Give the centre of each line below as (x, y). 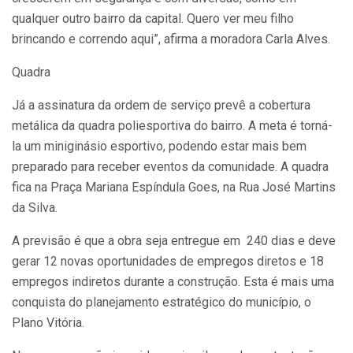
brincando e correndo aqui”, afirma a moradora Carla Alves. (171, 39)
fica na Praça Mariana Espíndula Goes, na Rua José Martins (174, 188)
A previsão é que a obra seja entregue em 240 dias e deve (174, 241)
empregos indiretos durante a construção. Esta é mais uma (173, 282)
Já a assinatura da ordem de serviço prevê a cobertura (161, 106)
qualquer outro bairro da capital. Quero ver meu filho (153, 19)
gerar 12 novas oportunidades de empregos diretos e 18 (168, 262)
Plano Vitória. (48, 323)
